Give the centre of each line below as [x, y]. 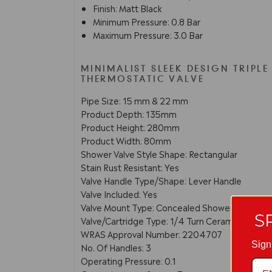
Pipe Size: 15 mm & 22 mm [134, 100]
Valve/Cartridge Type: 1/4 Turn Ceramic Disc [170, 220]
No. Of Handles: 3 [116, 247]
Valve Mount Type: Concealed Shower [157, 207]
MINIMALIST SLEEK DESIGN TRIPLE [175, 69]
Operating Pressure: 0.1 [128, 260]
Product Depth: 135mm [129, 113]
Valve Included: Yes [119, 193]
